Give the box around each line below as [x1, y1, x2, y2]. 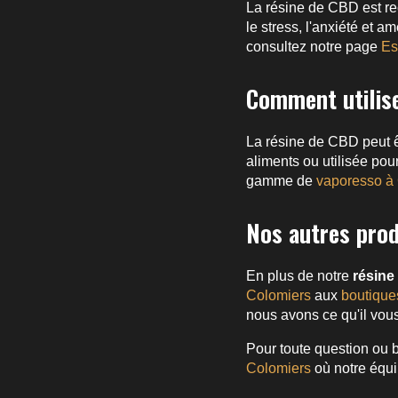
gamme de [246, 172, 316, 188]
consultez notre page [246, 38, 381, 54]
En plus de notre [246, 267, 353, 283]
